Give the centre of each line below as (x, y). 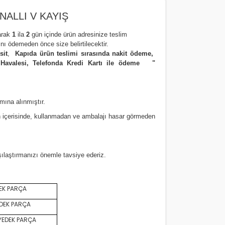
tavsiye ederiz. (87, 155)
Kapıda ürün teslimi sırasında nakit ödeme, (85, 53)
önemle (51, 155)
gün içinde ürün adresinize (69, 34)
